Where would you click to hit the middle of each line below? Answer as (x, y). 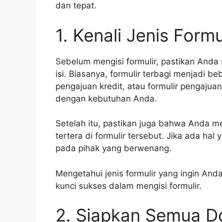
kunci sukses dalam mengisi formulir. (129, 186)
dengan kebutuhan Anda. (106, 98)
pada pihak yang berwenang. (113, 148)
